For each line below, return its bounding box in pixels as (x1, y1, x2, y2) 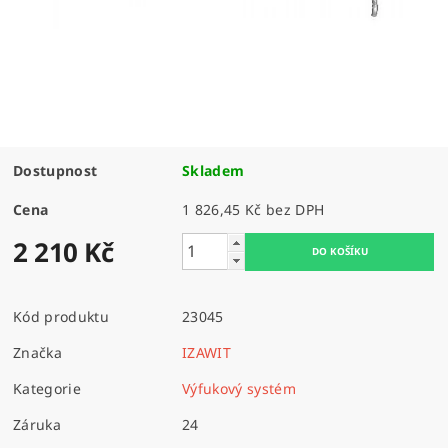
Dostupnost (13, 160, 98, 180)
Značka (13, 342, 63, 362)
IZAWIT (182, 342, 232, 362)
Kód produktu (13, 306, 109, 326)
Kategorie (13, 378, 81, 398)
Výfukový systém (182, 378, 296, 398)
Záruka (13, 414, 62, 434)
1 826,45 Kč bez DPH (265, 199, 325, 219)
